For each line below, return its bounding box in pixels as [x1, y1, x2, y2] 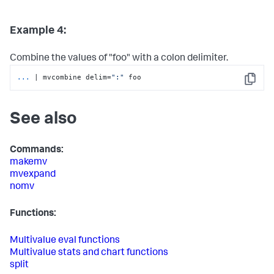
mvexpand [10, 169, 56, 180]
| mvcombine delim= [34, 73, 112, 82]
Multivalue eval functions [10, 235, 120, 246]
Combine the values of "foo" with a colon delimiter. [10, 53, 228, 64]
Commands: [10, 145, 64, 155]
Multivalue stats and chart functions [10, 248, 168, 258]
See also [10, 111, 77, 128]
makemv [10, 157, 47, 168]
